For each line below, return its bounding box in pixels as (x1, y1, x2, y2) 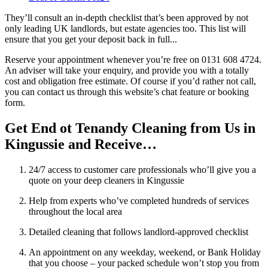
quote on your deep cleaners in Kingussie (29, 175, 184, 185)
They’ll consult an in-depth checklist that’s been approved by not (5, 12, 248, 23)
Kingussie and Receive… (5, 136, 157, 152)
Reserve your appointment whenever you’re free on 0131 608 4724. (5, 54, 261, 65)
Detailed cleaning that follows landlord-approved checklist (29, 226, 248, 237)
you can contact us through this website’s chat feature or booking (5, 86, 249, 97)
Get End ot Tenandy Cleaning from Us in (5, 120, 255, 136)
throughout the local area (29, 206, 122, 217)
